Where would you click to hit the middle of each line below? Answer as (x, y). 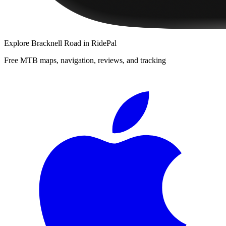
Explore (18, 43)
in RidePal (99, 43)
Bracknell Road (56, 43)
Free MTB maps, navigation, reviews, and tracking (85, 60)
